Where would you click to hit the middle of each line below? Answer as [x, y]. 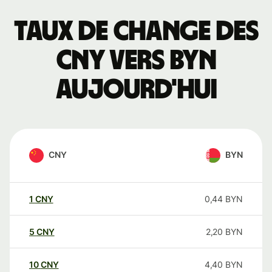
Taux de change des [136, 32]
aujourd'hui [136, 90]
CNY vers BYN [136, 61]
